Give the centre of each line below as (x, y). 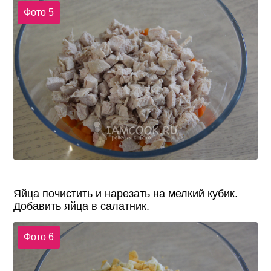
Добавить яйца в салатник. (82, 206)
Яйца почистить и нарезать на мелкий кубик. (126, 193)
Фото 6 (38, 237)
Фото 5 (38, 12)
